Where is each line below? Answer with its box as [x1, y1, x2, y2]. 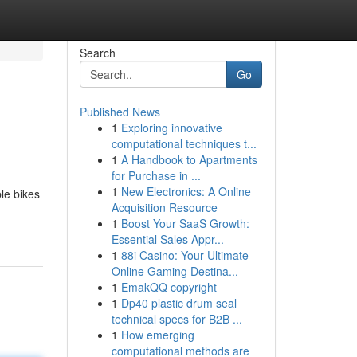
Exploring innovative [120, 120, 222, 135]
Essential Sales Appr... [111, 231, 224, 247]
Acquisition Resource [111, 199, 218, 215]
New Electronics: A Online [120, 183, 251, 199]
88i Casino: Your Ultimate [120, 247, 249, 263]
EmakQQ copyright [120, 279, 217, 295]
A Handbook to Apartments [120, 151, 257, 167]
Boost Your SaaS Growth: [120, 215, 249, 231]
